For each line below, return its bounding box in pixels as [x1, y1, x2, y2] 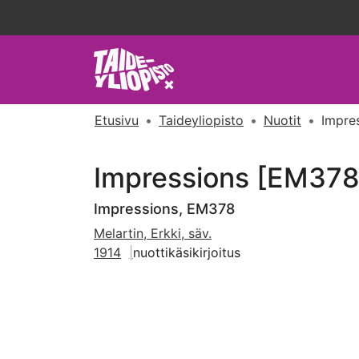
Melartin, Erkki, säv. [94, 225, 212, 241]
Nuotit [264, 112, 301, 128]
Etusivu [95, 112, 139, 128]
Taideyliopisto [159, 112, 244, 128]
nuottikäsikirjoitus [132, 244, 240, 260]
